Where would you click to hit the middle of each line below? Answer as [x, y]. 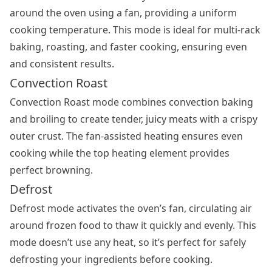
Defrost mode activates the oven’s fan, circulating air [131, 208]
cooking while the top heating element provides [120, 153]
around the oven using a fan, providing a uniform [123, 12]
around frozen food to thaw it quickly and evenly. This [133, 225]
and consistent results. [62, 63]
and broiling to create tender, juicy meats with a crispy [134, 119]
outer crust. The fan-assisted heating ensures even [126, 136]
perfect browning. [51, 170]
